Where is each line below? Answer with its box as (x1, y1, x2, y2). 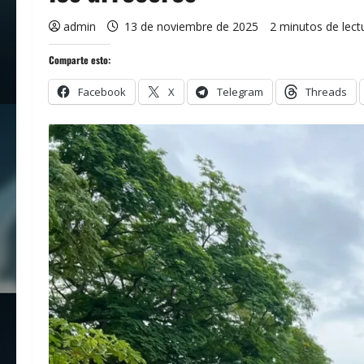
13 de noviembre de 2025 (121, 19, 262, 35)
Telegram (217, 84, 263, 100)
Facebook (78, 84, 126, 100)
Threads (305, 84, 347, 100)
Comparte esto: (49, 53, 110, 67)
